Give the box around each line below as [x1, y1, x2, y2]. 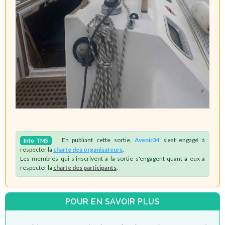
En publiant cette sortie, [52, 136, 135, 144]
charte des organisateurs [53, 146, 123, 154]
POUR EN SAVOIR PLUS [65, 196, 160, 206]
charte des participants [53, 164, 117, 172]
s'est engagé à [160, 136, 205, 144]
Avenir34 [135, 136, 160, 144]
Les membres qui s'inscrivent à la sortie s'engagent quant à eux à [20, 155, 205, 163]
